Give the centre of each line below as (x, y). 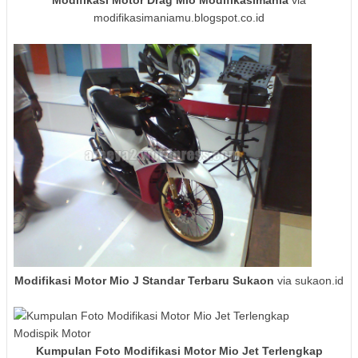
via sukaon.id (309, 280)
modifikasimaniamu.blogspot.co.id (179, 17)
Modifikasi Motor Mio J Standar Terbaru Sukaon (144, 280)
